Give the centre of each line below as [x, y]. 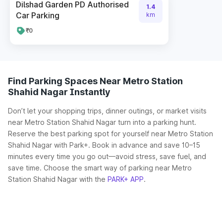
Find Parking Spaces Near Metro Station [95, 81]
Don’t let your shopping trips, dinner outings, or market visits [107, 111]
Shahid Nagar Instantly [59, 92]
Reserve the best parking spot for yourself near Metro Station [111, 134]
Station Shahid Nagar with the [58, 179]
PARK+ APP [126, 179]
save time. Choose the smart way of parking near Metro [100, 168]
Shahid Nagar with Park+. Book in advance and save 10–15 [104, 145]
